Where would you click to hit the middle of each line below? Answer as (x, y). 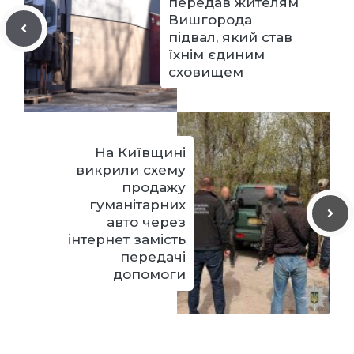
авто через (146, 222)
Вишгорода (210, 20)
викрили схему (131, 170)
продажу (154, 188)
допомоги (149, 275)
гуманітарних (137, 205)
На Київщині (140, 153)
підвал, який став (230, 38)
